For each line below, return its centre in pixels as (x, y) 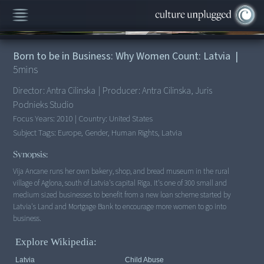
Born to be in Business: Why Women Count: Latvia (122, 56)
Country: (93, 118)
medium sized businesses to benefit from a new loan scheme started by (122, 195)
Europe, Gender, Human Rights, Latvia (120, 133)
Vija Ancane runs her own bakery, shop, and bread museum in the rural (121, 171)
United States (131, 118)
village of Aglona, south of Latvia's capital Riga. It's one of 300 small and (120, 183)
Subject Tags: (36, 133)
